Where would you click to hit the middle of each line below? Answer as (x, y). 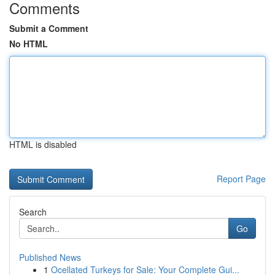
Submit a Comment (49, 28)
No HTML (29, 44)
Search (33, 212)
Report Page (241, 179)
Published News (50, 257)
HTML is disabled (43, 144)
